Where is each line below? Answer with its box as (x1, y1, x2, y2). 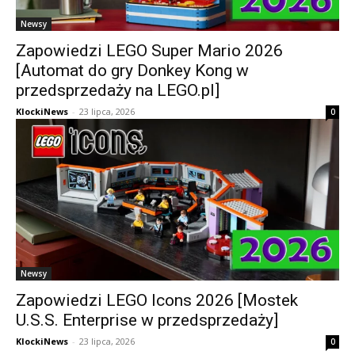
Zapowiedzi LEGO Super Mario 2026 (16, 41, 283, 60)
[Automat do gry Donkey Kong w (16, 61, 249, 80)
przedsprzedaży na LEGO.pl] (16, 81, 219, 100)
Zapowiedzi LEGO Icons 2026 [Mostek (16, 291, 298, 310)
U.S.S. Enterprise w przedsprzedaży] (16, 311, 278, 330)
